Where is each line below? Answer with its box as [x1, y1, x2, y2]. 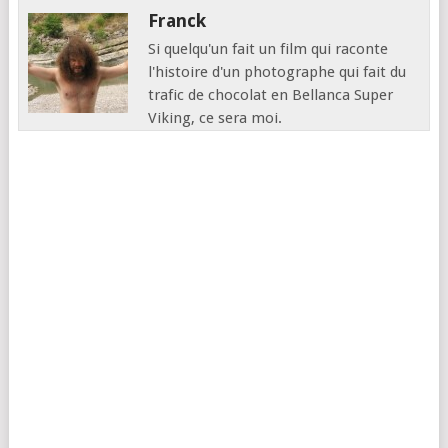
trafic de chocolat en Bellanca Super [148, 85, 394, 104]
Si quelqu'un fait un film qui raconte [148, 39, 389, 58]
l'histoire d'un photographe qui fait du [148, 62, 407, 81]
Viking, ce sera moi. [148, 108, 283, 127]
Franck [148, 9, 207, 31]
